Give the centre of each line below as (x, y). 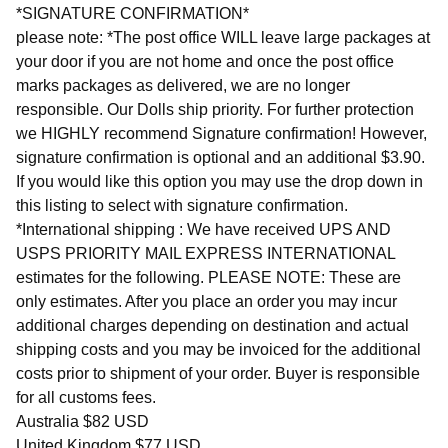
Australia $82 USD (82, 421)
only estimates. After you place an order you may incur (206, 301)
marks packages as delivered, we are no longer (183, 85)
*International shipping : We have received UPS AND (203, 229)
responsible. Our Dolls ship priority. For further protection (215, 109)
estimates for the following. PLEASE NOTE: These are (208, 277)
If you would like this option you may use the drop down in (219, 181)
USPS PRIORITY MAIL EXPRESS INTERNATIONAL (205, 253)
